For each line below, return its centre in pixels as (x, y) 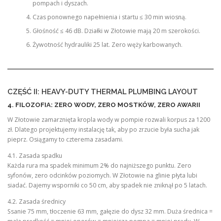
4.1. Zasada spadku (35, 156)
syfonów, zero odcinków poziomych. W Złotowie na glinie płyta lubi (102, 176)
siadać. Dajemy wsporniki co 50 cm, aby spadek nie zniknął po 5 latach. (107, 185)
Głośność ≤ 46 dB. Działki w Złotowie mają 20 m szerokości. (116, 31)
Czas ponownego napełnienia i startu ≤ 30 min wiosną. (109, 17)
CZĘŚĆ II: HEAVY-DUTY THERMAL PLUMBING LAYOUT (103, 91)
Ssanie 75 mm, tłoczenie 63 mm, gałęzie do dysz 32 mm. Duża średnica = (110, 212)
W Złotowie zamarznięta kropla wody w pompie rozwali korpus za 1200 (109, 119)
